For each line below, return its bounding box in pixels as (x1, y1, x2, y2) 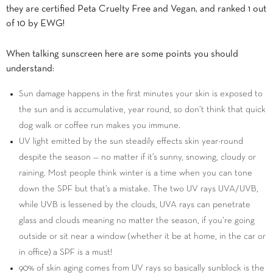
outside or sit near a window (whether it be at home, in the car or (19, 232, 266, 241)
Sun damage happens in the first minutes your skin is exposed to (19, 89, 263, 98)
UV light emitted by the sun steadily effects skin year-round (19, 136, 243, 146)
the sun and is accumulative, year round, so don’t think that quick (19, 105, 266, 114)
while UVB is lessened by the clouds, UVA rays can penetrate (19, 200, 250, 209)
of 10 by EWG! (6, 19, 65, 28)
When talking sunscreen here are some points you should (6, 49, 238, 58)
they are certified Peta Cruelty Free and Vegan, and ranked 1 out (6, 4, 266, 13)
